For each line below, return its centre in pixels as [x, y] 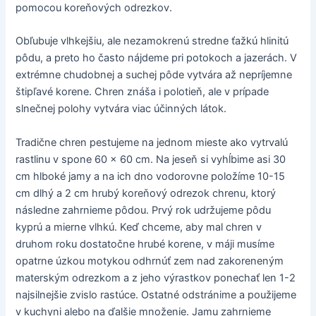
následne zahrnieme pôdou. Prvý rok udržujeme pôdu [144, 210]
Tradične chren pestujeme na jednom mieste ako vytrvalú [152, 142]
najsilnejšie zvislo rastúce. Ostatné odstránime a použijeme [156, 294]
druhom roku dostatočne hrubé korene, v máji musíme [145, 244]
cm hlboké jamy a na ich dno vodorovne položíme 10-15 [151, 176]
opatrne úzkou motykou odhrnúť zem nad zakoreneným [150, 261]
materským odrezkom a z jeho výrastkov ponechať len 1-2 [156, 278]
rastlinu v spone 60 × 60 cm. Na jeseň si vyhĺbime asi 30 [151, 159]
